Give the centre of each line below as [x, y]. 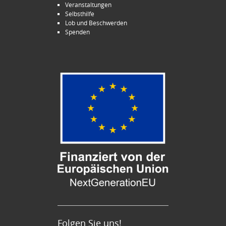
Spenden [77, 32]
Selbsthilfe [80, 13]
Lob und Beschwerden [96, 22]
